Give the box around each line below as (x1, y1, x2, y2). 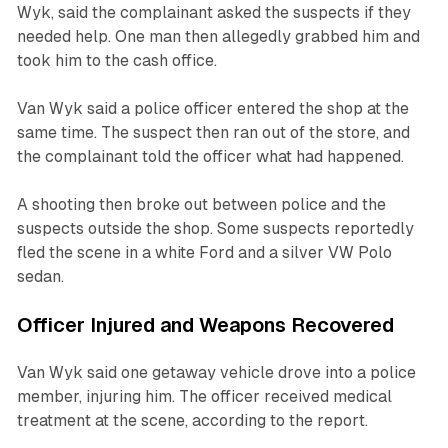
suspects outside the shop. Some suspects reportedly (16, 218, 414, 238)
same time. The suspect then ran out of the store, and (16, 122, 410, 142)
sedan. (16, 266, 64, 286)
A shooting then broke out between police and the (16, 194, 386, 214)
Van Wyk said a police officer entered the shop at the (16, 98, 409, 118)
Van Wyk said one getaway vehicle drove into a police (16, 362, 416, 382)
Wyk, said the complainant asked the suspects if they (16, 2, 411, 22)
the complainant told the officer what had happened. (16, 146, 404, 166)
